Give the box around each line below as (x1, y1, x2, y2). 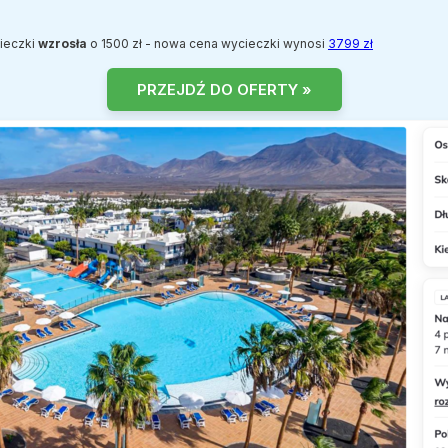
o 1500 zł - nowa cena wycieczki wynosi (87, 35, 328, 51)
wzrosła (38, 35, 87, 51)
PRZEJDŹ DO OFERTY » (136, 79, 312, 99)
